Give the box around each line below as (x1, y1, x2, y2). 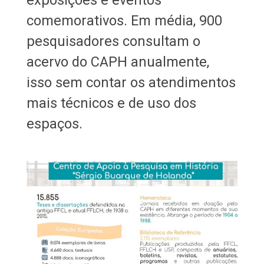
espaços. (26, 115, 82, 133)
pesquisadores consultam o (26, 33, 200, 50)
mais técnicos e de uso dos (26, 95, 196, 112)
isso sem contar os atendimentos (26, 74, 236, 91)
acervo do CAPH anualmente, (26, 54, 209, 71)
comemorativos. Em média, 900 (26, 12, 222, 29)
